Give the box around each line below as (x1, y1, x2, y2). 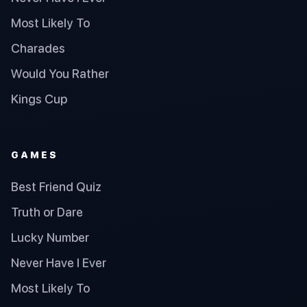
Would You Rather (11, 66, 109, 81)
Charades (11, 40, 65, 56)
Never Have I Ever (11, 256, 106, 271)
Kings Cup (11, 91, 67, 106)
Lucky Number (11, 230, 89, 245)
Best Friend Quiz (11, 180, 101, 195)
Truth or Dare (11, 205, 83, 220)
